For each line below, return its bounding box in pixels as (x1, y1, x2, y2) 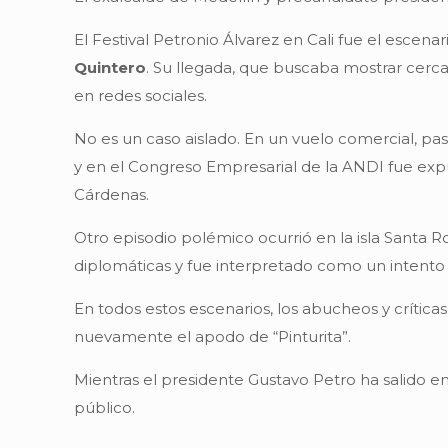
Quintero (74, 58, 147, 78)
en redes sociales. (74, 86, 208, 106)
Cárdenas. (74, 185, 150, 205)
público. (74, 398, 136, 418)
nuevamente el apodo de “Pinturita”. (74, 327, 352, 347)
